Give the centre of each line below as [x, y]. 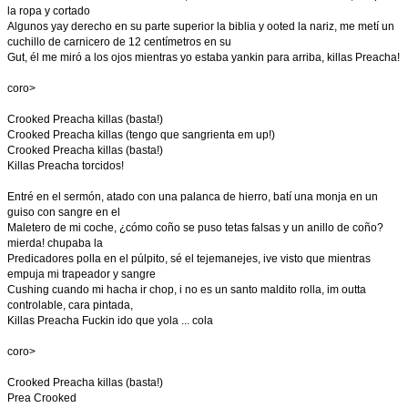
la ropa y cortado [49, 11]
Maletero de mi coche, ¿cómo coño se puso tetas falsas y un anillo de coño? [195, 228]
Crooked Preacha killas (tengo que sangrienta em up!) [141, 135]
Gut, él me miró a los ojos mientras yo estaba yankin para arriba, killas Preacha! [204, 57]
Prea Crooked [42, 398]
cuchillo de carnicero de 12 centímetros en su [119, 42]
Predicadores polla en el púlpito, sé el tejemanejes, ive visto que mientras [189, 259]
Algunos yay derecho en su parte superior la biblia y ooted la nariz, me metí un [201, 26]
